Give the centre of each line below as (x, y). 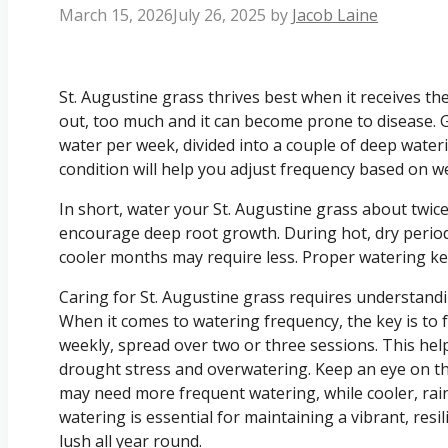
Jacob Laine (335, 15)
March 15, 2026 (116, 15)
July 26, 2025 (219, 15)
